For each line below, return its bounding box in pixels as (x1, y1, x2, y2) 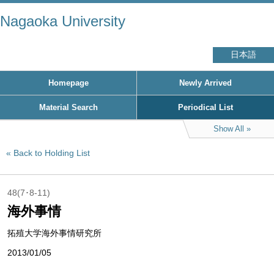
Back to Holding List (13, 148, 90, 158)
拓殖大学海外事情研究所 (7, 228, 102, 239)
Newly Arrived (179, 78, 232, 87)
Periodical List (178, 103, 233, 112)
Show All (213, 124, 244, 133)
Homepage (48, 78, 89, 87)
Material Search (39, 103, 98, 112)
